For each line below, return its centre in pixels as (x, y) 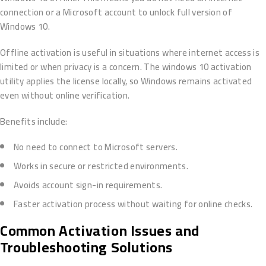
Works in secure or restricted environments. (101, 166)
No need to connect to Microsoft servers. (96, 147)
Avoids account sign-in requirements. (88, 185)
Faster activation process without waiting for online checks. (133, 204)
